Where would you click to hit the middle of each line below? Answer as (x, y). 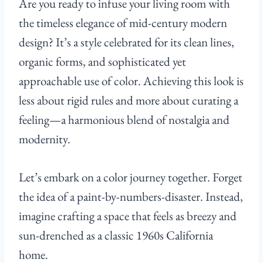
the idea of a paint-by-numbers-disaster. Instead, (131, 197)
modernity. (45, 139)
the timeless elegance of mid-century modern (123, 23)
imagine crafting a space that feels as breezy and (128, 216)
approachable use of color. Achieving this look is (131, 81)
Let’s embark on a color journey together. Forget (131, 177)
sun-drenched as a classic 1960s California (116, 235)
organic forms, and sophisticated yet (102, 62)
